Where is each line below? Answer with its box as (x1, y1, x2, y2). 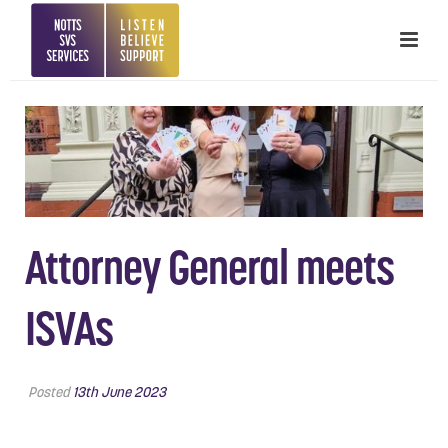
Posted (25, 382, 73, 401)
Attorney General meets (25, 237, 394, 297)
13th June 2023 (73, 382, 166, 401)
